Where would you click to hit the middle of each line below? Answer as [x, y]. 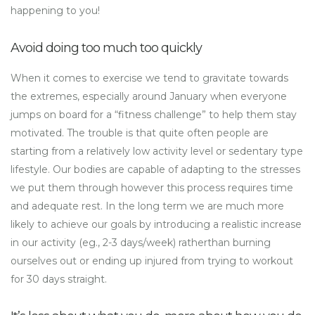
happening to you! [55, 11]
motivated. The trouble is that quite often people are [140, 133]
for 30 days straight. [59, 279]
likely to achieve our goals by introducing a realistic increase [156, 225]
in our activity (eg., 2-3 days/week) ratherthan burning [141, 243]
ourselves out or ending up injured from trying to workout [152, 261]
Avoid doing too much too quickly [106, 48]
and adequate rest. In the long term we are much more [147, 206]
